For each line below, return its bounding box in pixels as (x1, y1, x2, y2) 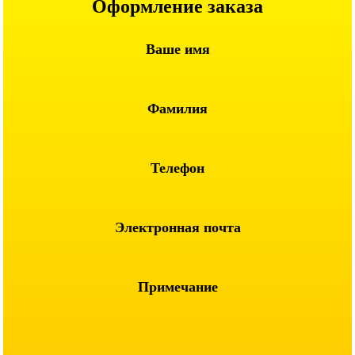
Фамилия (147, 101, 208, 116)
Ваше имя (145, 41, 210, 57)
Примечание (137, 279, 218, 295)
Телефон (151, 160, 204, 176)
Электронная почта (114, 219, 241, 235)
